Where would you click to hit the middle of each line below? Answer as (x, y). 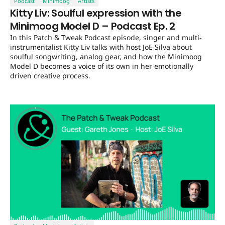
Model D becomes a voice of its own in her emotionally (102, 66)
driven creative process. (50, 76)
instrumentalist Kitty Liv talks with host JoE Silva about (101, 47)
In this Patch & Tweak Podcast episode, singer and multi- (106, 38)
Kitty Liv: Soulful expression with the (96, 13)
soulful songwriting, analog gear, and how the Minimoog (106, 57)
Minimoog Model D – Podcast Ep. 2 (93, 26)
